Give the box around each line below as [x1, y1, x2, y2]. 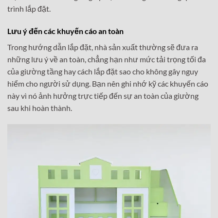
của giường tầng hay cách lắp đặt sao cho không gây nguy [7, 66, 198, 76]
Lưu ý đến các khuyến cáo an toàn [7, 26, 124, 36]
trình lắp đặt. [7, 4, 51, 14]
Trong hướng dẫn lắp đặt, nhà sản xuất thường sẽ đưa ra [7, 42, 198, 52]
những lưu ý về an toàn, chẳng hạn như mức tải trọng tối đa [7, 54, 206, 64]
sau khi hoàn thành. [7, 103, 72, 112]
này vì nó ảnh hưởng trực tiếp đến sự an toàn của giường [7, 91, 199, 100]
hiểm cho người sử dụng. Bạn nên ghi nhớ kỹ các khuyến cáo [7, 78, 208, 88]
